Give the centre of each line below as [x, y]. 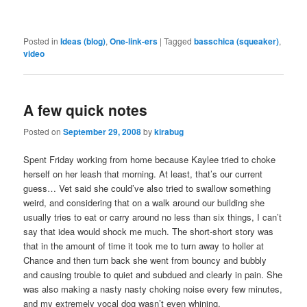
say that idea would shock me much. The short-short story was [149, 231]
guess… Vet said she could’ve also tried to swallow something [147, 188]
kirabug [169, 131]
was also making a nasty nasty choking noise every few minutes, [153, 288]
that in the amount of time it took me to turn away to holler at [144, 245]
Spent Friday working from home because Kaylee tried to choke [150, 159]
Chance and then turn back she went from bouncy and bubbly [145, 260]
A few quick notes [86, 110]
